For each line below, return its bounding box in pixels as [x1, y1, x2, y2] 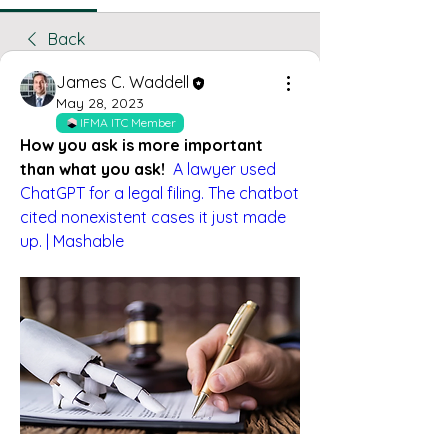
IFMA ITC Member [80, 114, 176, 130]
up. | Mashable [20, 230, 124, 251]
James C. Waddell [56, 71, 189, 92]
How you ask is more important [20, 134, 263, 155]
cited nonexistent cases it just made [20, 206, 286, 227]
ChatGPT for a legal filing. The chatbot [20, 182, 299, 203]
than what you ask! [20, 158, 165, 179]
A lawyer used [173, 158, 276, 179]
